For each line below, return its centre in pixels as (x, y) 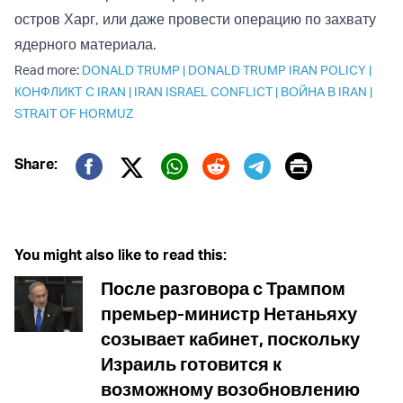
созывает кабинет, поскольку (230, 339)
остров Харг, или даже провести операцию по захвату (195, 19)
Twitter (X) (180, 192)
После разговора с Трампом (223, 289)
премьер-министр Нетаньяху (229, 314)
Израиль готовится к (191, 364)
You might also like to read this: (121, 255)
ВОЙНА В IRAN (324, 92)
